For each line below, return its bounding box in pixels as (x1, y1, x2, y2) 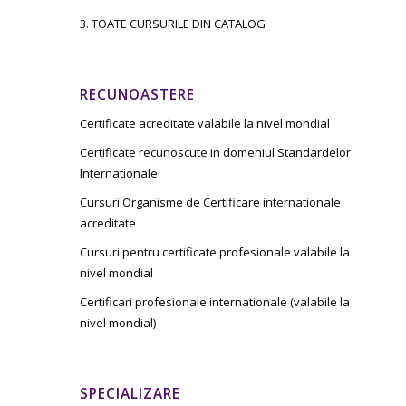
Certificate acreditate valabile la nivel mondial (80, 115, 331, 131)
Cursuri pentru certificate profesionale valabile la (80, 244, 351, 260)
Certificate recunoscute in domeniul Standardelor (80, 144, 352, 160)
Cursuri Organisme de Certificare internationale (80, 194, 342, 210)
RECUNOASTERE (80, 85, 196, 104)
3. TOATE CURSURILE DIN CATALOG (80, 15, 266, 32)
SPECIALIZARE (80, 384, 181, 403)
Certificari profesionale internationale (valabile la (80, 294, 351, 310)
